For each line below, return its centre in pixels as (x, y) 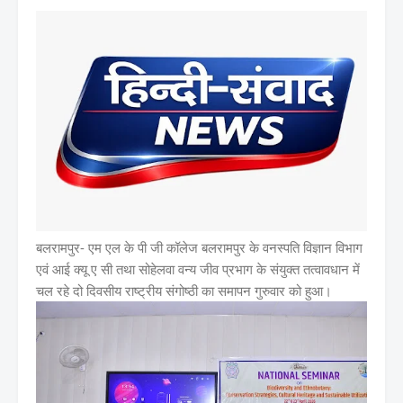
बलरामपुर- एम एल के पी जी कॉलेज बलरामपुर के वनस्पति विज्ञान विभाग (199, 248)
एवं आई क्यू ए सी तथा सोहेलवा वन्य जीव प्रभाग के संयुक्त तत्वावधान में (198, 269)
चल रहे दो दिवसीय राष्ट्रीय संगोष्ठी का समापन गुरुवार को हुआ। (184, 291)
